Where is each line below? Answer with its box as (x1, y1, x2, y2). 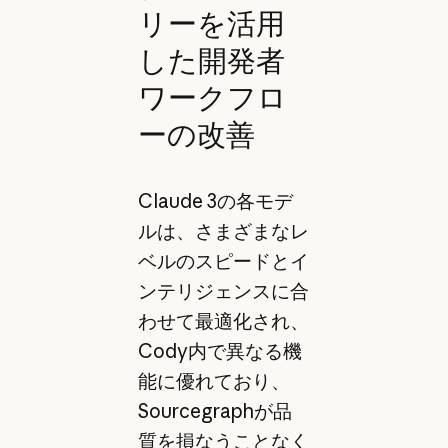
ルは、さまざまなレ (137, 219, 309, 244)
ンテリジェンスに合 (137, 279, 309, 304)
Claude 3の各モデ (137, 189, 293, 214)
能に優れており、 (137, 369, 290, 394)
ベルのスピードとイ (137, 249, 309, 274)
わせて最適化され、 (137, 309, 309, 334)
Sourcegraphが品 (137, 399, 292, 424)
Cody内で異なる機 (137, 339, 302, 364)
